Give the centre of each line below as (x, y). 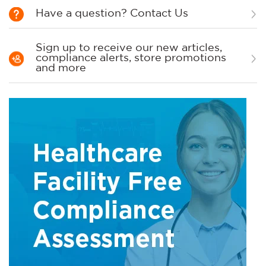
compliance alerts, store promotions (131, 58)
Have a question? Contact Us (112, 14)
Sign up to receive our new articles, (129, 48)
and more (61, 69)
